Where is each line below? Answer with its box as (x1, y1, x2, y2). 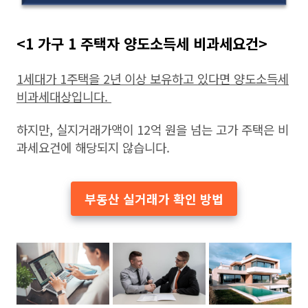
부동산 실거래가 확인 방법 (85, 189, 223, 208)
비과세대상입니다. (16, 87, 111, 105)
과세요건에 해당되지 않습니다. (16, 137, 170, 156)
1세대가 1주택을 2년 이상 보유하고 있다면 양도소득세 (16, 69, 289, 87)
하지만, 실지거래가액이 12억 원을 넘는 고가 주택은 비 (16, 120, 289, 138)
